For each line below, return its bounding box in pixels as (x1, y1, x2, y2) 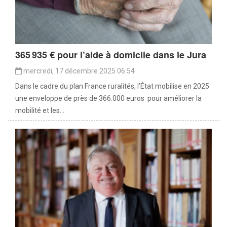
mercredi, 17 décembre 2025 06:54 (22, 66, 135, 75)
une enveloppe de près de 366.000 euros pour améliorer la (15, 94, 202, 102)
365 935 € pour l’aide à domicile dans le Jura (15, 48, 206, 61)
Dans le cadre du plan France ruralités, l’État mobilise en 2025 (15, 82, 209, 90)
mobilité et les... (15, 106, 64, 115)
